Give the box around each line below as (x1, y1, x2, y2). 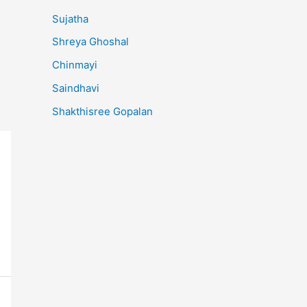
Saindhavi (52, 81, 99, 95)
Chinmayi (52, 58, 97, 71)
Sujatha (52, 12, 88, 25)
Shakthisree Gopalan (52, 104, 153, 118)
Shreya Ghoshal (52, 35, 129, 49)
